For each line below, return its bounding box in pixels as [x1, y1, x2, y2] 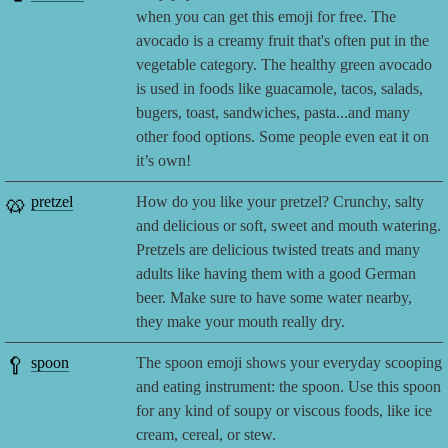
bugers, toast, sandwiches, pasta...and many [136, 104, 411, 122]
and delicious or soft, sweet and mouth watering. [136, 217, 442, 235]
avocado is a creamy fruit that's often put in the [136, 32, 430, 50]
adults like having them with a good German [136, 265, 417, 283]
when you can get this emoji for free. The [136, 8, 397, 26]
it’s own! [136, 152, 192, 170]
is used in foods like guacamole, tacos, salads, [136, 80, 424, 98]
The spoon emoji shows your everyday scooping [136, 354, 443, 372]
